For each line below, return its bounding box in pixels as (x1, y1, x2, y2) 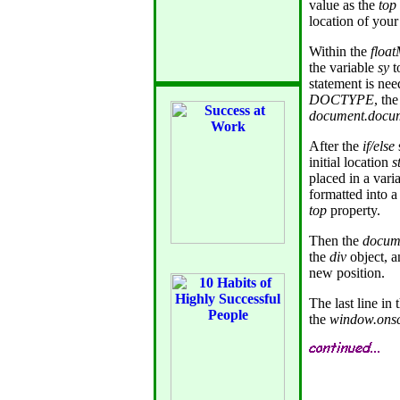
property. (327, 203, 380, 218)
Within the (309, 44, 371, 59)
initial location (309, 154, 392, 170)
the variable (309, 60, 378, 75)
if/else (362, 138, 395, 154)
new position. (309, 265, 385, 280)
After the (309, 138, 362, 154)
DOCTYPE (309, 92, 374, 107)
